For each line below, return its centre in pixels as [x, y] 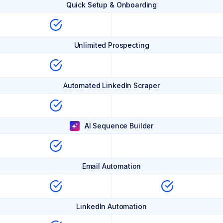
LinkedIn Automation [111, 206]
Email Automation [111, 166]
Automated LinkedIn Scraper [111, 85]
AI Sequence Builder [119, 125]
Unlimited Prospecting [111, 45]
